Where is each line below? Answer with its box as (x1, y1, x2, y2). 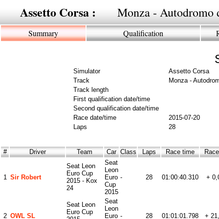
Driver (29, 148, 46, 155)
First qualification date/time (73, 95, 150, 103)
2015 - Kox (66, 177, 97, 184)
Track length (73, 86, 109, 93)
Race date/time (73, 114, 116, 121)
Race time (162, 148, 198, 155)
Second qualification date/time (73, 105, 159, 112)
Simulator (73, 67, 100, 75)
